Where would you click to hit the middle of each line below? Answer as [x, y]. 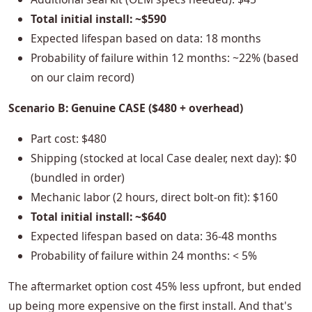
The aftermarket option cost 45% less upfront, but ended [155, 287]
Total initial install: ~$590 [99, 19]
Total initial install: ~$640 [99, 217]
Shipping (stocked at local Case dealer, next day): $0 [164, 158]
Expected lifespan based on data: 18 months [146, 39]
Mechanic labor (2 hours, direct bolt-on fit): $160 [154, 197]
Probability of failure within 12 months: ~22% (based [165, 58]
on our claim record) [83, 78]
